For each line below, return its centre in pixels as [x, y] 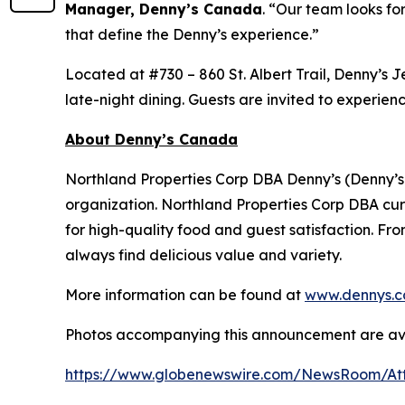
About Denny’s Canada [151, 139]
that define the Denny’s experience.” [192, 34]
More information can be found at [185, 294]
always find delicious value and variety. [203, 254]
